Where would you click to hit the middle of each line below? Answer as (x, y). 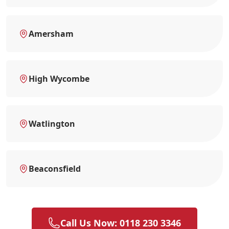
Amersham (51, 33)
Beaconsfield (55, 168)
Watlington (52, 123)
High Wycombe (59, 78)
